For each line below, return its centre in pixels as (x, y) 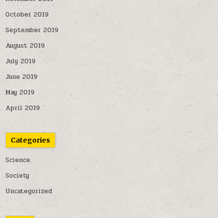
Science (18, 160)
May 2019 (20, 92)
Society (18, 176)
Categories (31, 140)
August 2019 (25, 46)
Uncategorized (29, 191)
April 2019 (23, 108)
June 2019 (22, 77)
